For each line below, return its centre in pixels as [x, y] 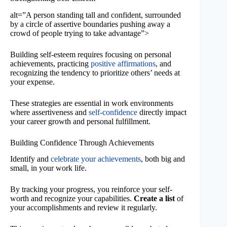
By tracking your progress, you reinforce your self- [91, 190]
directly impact [162, 112]
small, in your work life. [48, 168]
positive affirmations [123, 63]
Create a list [154, 199]
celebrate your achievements [96, 159]
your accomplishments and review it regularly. [84, 208]
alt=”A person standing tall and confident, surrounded [96, 15]
